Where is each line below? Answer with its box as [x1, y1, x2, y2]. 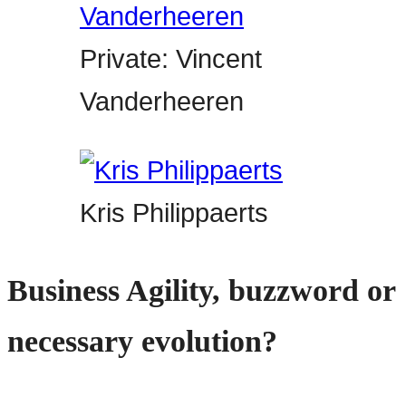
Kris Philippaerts [80, 198, 268, 228]
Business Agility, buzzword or [7, 274, 395, 308]
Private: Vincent [80, 44, 262, 74]
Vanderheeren [80, 87, 244, 117]
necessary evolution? [7, 324, 277, 359]
